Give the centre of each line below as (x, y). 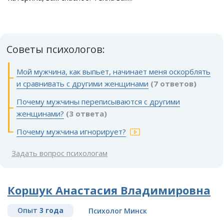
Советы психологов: (56, 49)
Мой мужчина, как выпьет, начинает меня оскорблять (113, 72)
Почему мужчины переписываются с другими (98, 102)
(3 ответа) (86, 114)
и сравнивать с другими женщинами (82, 84)
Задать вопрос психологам (59, 153)
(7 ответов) (173, 84)
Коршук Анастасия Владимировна (109, 190)
